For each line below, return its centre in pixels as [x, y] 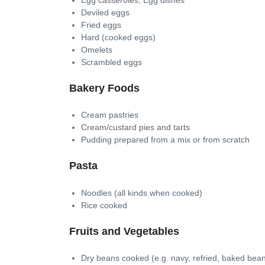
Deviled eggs [105, 12]
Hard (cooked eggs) [118, 37]
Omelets [97, 49]
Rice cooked [104, 205]
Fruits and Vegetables [124, 231]
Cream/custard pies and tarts [135, 127]
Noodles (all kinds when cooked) [142, 193]
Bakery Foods [104, 88]
